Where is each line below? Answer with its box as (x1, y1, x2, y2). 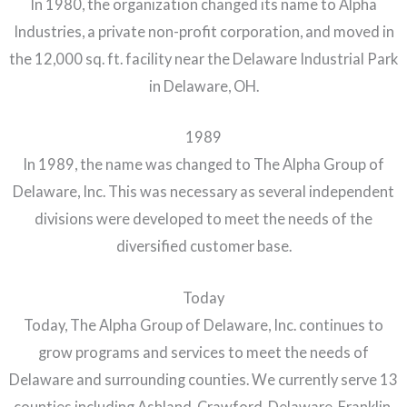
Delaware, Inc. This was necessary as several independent (13, 183, 394, 201)
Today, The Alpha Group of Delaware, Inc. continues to (24, 315, 383, 333)
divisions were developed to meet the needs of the (35, 210, 372, 228)
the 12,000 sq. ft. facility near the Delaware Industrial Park (9, 50, 398, 68)
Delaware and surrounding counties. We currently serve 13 (9, 370, 398, 388)
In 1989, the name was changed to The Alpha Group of (23, 155, 384, 174)
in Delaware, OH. (148, 77, 259, 95)
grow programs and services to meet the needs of (38, 342, 369, 361)
